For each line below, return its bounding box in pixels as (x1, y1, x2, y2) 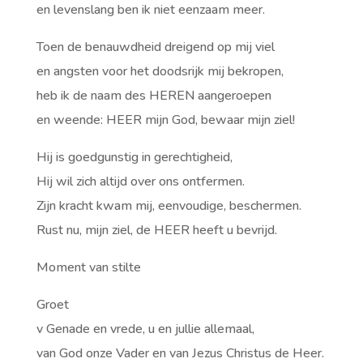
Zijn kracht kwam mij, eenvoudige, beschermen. (36, 197, 301, 215)
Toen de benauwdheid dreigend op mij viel (36, 38, 275, 56)
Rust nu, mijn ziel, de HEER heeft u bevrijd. (36, 221, 277, 239)
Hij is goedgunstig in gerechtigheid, (36, 148, 233, 166)
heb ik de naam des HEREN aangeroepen (36, 87, 271, 105)
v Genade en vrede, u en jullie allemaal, (36, 320, 254, 338)
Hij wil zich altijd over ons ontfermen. (36, 173, 245, 190)
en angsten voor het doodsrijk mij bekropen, (36, 62, 284, 80)
